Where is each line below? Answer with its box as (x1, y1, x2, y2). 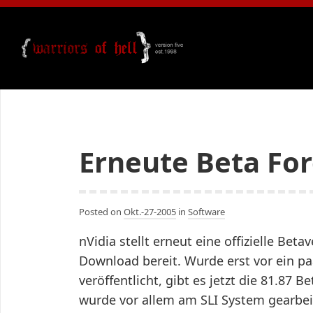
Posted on (79, 205, 124, 218)
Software (188, 205, 225, 218)
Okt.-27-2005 (124, 205, 176, 218)
